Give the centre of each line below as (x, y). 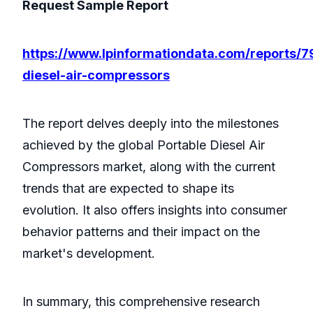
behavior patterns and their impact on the (141, 232)
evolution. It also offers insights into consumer (155, 210)
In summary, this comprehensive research (141, 302)
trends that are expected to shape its (128, 189)
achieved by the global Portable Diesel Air (144, 145)
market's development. (89, 254)
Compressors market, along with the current (149, 167)
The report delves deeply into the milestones (151, 124)
